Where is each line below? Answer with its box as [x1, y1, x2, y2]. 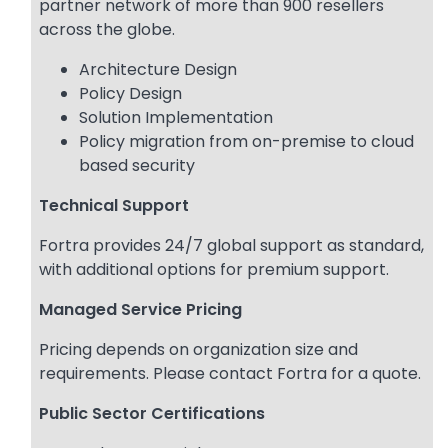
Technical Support [39, 194, 189, 218]
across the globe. [39, 18, 175, 42]
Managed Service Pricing [39, 298, 242, 322]
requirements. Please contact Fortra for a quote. [39, 362, 421, 386]
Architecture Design [79, 58, 237, 82]
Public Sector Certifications [39, 402, 265, 426]
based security [79, 154, 195, 178]
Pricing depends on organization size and [39, 338, 358, 362]
